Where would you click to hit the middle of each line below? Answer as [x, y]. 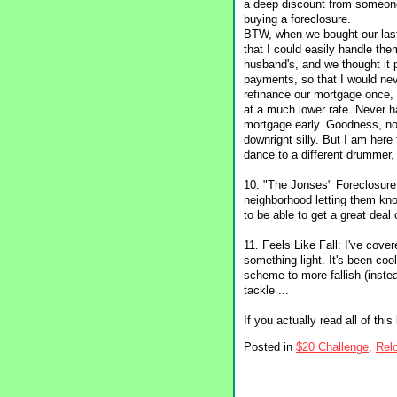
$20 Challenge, [334, 347]
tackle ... [266, 291]
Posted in [270, 347]
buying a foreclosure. [297, 19]
